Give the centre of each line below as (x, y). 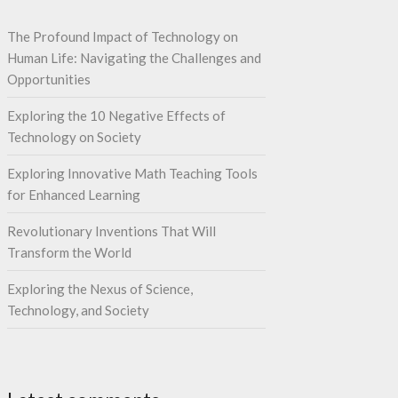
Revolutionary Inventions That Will (111, 231)
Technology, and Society (78, 310)
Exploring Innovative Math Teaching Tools (132, 174)
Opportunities (48, 80)
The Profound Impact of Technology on (122, 37)
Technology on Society (74, 137)
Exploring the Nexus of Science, (99, 289)
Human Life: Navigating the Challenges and (134, 58)
